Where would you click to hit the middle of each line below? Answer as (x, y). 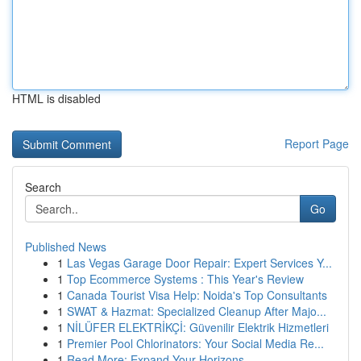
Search (43, 187)
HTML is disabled (56, 98)
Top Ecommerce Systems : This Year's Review (185, 279)
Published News (66, 247)
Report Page (317, 143)
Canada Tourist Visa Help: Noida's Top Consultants (197, 295)
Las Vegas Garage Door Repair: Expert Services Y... (199, 263)
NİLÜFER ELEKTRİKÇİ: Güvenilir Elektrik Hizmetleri (198, 327)
